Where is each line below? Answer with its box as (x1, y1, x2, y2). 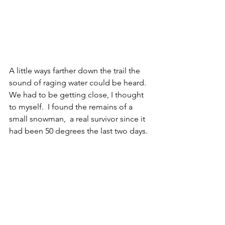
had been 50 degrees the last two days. (9, 126, 150, 136)
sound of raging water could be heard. (9, 78, 150, 88)
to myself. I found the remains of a (9, 102, 135, 112)
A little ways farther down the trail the (9, 66, 142, 76)
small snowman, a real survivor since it (9, 114, 147, 124)
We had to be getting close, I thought (9, 90, 146, 100)
